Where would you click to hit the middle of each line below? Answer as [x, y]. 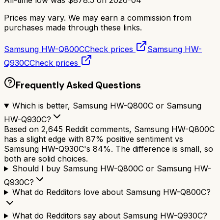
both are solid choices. [46, 159]
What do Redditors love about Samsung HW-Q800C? [111, 192]
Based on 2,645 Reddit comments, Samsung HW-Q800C [109, 129]
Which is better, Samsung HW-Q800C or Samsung [107, 106]
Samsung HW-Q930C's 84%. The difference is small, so [109, 149]
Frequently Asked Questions [78, 85]
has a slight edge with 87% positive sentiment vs [94, 139]
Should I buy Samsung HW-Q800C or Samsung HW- [111, 169]
